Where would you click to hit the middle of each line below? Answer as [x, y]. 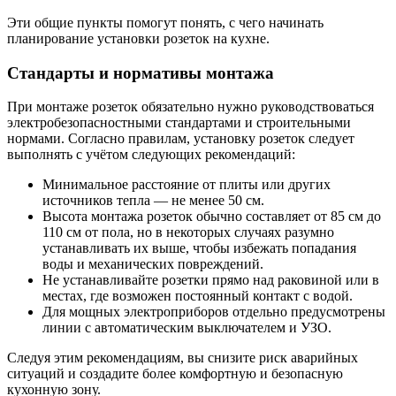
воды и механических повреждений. [153, 264]
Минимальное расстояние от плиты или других [187, 185]
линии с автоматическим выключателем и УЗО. [187, 328]
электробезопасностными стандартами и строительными [179, 123]
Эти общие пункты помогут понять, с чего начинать [165, 22]
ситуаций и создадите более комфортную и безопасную [175, 374]
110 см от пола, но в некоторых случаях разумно [188, 232]
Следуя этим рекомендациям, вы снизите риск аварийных [183, 358]
